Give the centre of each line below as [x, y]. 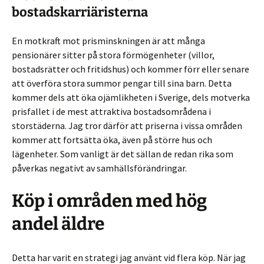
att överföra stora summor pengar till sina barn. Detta [122, 83]
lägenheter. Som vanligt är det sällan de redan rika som [123, 154]
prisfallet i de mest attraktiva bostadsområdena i [111, 111]
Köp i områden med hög [109, 201]
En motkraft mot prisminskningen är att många [108, 40]
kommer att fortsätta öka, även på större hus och [112, 139]
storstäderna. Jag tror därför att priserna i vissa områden [127, 125]
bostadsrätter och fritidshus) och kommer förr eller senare [131, 69]
